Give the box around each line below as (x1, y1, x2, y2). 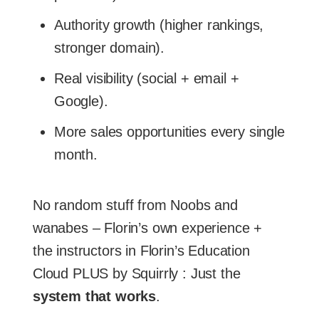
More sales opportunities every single (54, 124, 285, 140)
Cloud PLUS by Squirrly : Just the (33, 266, 241, 282)
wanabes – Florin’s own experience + (33, 220, 263, 236)
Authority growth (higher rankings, (54, 17, 264, 33)
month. (54, 147, 98, 163)
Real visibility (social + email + (54, 70, 239, 87)
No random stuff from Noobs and (33, 197, 238, 214)
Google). (54, 93, 108, 110)
